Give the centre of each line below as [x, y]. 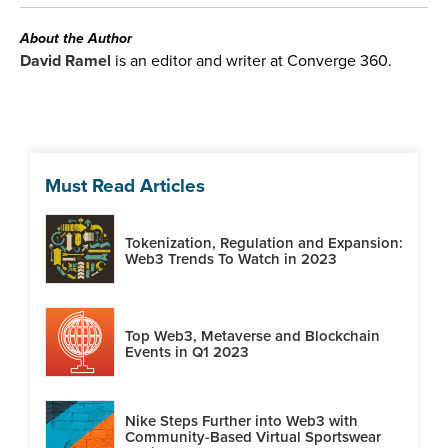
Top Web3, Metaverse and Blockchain [252, 335]
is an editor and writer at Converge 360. [251, 60]
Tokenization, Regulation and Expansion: [264, 242]
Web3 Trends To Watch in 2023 [231, 258]
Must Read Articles [125, 185]
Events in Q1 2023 [187, 351]
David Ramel [65, 60]
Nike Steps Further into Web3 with [241, 420]
